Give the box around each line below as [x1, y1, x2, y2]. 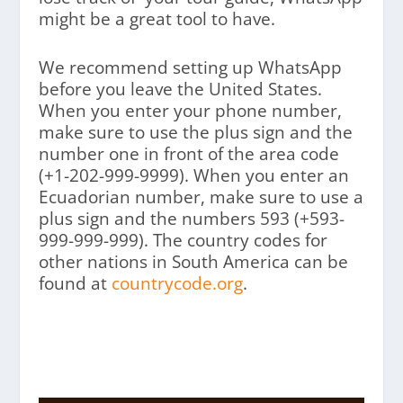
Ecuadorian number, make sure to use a [38, 185, 363, 210]
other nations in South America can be [38, 250, 348, 274]
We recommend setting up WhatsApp [38, 56, 342, 80]
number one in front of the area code [38, 142, 339, 166]
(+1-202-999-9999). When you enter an [38, 164, 349, 188]
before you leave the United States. [38, 77, 322, 102]
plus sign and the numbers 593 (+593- [38, 207, 345, 231]
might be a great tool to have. [38, 6, 275, 31]
